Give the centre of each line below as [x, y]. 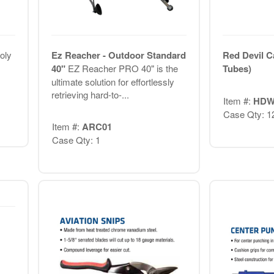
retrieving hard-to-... [90, 94]
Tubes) [237, 68]
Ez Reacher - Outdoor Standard [118, 55]
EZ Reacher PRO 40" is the [123, 68]
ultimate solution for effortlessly [113, 81]
